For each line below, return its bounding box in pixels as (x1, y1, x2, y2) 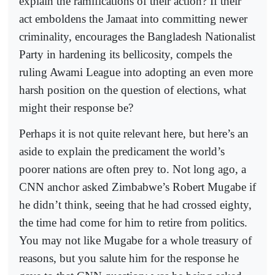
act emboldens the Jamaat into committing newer (19, 12, 247, 25)
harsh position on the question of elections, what (19, 83, 246, 96)
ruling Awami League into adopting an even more (19, 65, 253, 79)
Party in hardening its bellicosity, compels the (19, 47, 232, 61)
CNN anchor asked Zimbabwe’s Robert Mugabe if (19, 180, 256, 194)
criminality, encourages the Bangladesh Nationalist (19, 29, 255, 43)
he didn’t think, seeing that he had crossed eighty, (19, 198, 252, 212)
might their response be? (19, 101, 133, 114)
